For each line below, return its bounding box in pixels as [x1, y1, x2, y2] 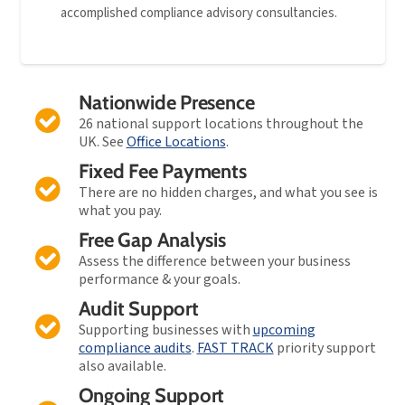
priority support [273, 338, 376, 359]
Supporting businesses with [78, 320, 253, 341]
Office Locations [126, 132, 226, 153]
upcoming [252, 320, 316, 341]
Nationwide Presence [78, 90, 255, 116]
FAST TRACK [196, 338, 274, 359]
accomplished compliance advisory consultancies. [60, 3, 337, 23]
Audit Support [78, 297, 199, 322]
